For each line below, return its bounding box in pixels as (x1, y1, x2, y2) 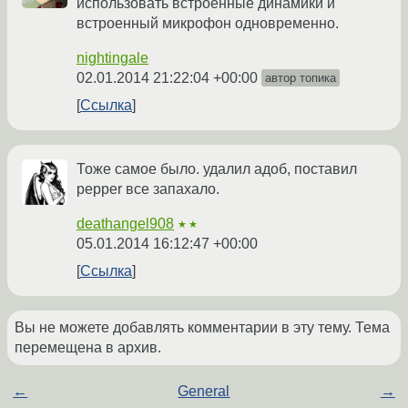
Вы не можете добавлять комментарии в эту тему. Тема (15, 320, 390, 336)
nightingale (76, 50, 148, 66)
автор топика (265, 71, 336, 86)
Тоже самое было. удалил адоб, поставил (76, 161, 357, 178)
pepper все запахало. (76, 181, 219, 198)
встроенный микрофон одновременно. (76, 15, 339, 32)
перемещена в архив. (15, 340, 161, 356)
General (178, 383, 230, 400)
